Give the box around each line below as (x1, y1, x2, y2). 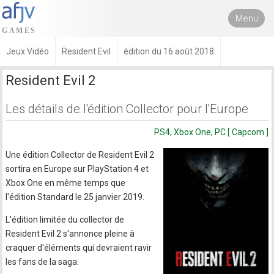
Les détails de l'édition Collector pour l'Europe (6, 102, 249, 116)
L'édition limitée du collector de (6, 215, 125, 224)
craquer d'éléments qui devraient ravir (6, 243, 152, 253)
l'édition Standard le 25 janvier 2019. (6, 192, 145, 202)
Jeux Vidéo (6, 46, 49, 56)
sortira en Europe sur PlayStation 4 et (6, 164, 149, 174)
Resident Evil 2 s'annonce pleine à (6, 229, 135, 239)
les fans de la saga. (6, 257, 80, 267)
